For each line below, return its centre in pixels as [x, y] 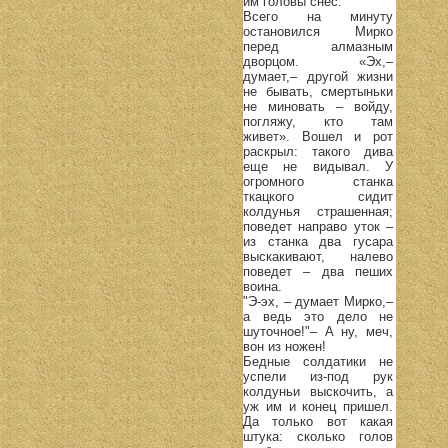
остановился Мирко [318, 31]
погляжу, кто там [318, 121]
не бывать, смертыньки [318, 91]
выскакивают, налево [318, 256]
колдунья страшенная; [318, 211]
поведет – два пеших [318, 271]
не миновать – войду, [318, 106]
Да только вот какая [318, 421]
